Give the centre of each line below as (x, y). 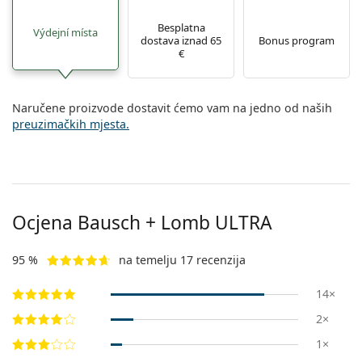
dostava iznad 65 (181, 40)
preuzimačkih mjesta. (71, 124)
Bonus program (297, 40)
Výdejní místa (65, 32)
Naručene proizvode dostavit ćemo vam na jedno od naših (172, 108)
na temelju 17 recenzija (182, 260)
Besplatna (181, 27)
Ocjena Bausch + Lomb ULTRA (142, 223)
